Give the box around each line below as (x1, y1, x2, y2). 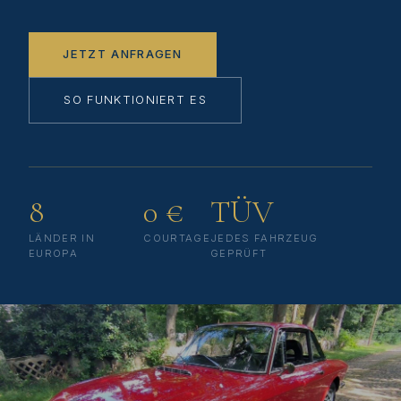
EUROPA (29, 246, 79, 260)
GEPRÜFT (209, 246, 268, 260)
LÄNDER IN (29, 231, 96, 244)
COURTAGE (143, 231, 210, 244)
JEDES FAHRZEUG (209, 231, 319, 244)
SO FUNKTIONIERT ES (64, 92, 208, 107)
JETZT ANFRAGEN (63, 47, 183, 62)
